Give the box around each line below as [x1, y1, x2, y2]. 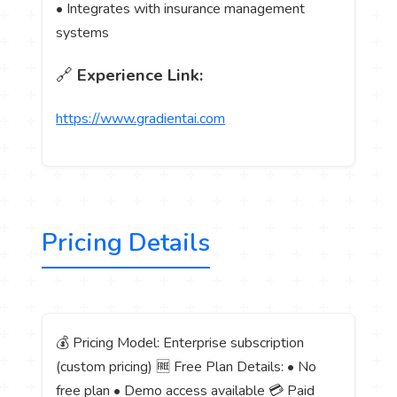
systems [56, 23, 110, 43]
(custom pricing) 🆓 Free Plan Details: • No [56, 356, 317, 377]
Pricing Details [42, 225, 211, 260]
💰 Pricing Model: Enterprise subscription [56, 332, 305, 353]
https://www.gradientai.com [56, 108, 226, 128]
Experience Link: [77, 64, 204, 88]
